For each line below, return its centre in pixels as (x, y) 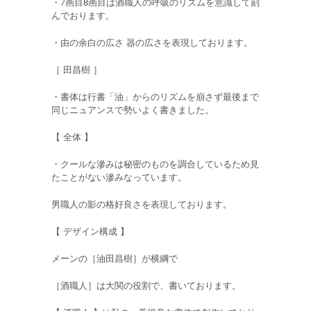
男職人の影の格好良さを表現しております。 (142, 204)
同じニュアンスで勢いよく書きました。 (133, 110)
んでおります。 (83, 15)
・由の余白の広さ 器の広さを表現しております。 (152, 42)
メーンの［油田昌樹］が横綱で (115, 258)
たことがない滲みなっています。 (119, 177)
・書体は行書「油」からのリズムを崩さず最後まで (155, 96)
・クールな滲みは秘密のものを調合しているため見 (155, 164)
